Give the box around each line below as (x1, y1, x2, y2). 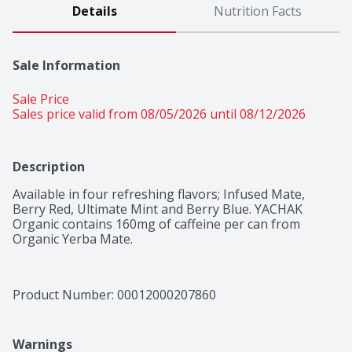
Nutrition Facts (214, 2, 302, 20)
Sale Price (13, 90, 69, 108)
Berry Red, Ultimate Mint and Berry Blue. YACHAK (13, 200, 302, 218)
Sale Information (13, 57, 120, 75)
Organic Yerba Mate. (13, 230, 133, 248)
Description (13, 158, 85, 176)
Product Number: (13, 286, 117, 304)
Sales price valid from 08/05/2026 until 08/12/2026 (13, 105, 306, 123)
